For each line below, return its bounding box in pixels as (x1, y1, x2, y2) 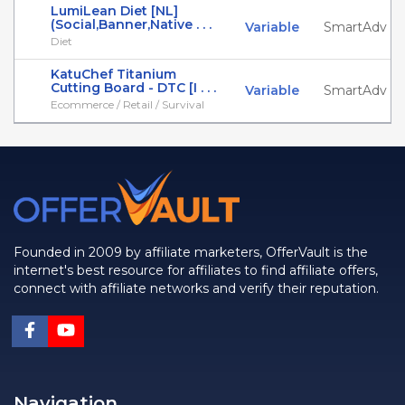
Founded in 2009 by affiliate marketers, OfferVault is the (14, 244, 368, 260)
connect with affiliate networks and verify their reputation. (14, 280, 379, 297)
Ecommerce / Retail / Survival (51, 98, 204, 111)
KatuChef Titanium (51, 66, 176, 82)
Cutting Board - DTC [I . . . (51, 80, 216, 96)
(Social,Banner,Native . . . (51, 16, 212, 33)
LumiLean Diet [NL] (51, 3, 178, 19)
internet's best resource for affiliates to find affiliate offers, (14, 262, 378, 278)
